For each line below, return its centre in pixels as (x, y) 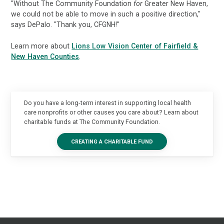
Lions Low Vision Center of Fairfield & (135, 46)
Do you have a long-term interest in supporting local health (107, 102)
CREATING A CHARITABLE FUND (112, 141)
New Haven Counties (45, 56)
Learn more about (41, 46)
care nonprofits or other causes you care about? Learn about (111, 112)
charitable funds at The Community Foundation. (92, 121)
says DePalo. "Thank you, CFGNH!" (65, 25)
